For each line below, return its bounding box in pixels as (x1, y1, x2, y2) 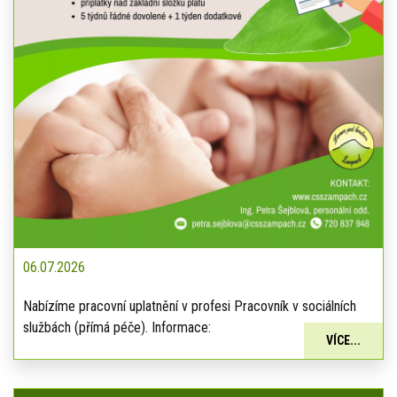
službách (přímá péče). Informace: (23, 318, 211, 336)
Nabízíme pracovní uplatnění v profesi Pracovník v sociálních (23, 297, 356, 315)
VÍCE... (326, 333, 361, 347)
